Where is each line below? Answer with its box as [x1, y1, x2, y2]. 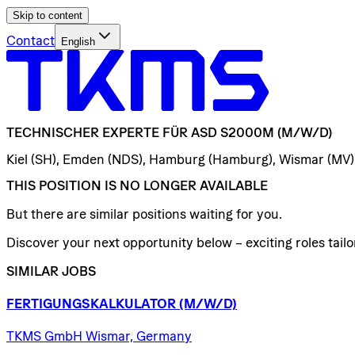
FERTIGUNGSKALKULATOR [6, 296, 176, 311]
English [61, 36, 95, 48]
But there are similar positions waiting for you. [6, 206, 282, 221]
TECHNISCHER [6, 125, 99, 140]
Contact [6, 33, 55, 48]
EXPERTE [102, 125, 159, 140]
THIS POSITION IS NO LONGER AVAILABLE [6, 177, 268, 193]
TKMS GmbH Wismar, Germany [6, 329, 192, 344]
